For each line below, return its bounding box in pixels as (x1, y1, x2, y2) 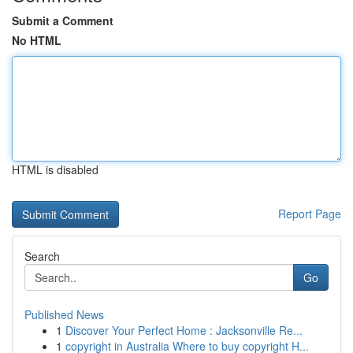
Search (24, 248, 60, 264)
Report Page (278, 206, 341, 221)
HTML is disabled (12, 162, 98, 177)
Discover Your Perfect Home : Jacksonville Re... (65, 322, 303, 338)
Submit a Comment (12, 13, 113, 28)
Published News (24, 307, 104, 322)
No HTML (12, 32, 61, 48)
